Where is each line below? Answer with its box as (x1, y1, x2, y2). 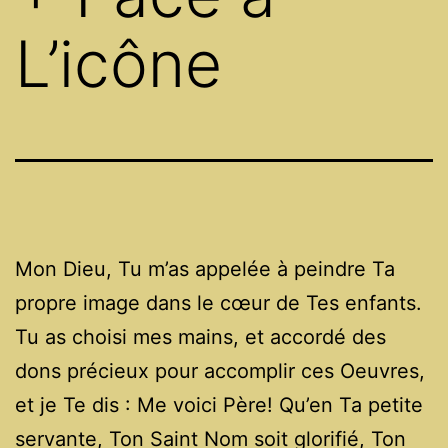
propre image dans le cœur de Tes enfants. (15, 290, 422, 315)
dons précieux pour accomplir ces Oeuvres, (15, 358, 425, 383)
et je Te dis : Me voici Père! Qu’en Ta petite (15, 392, 423, 417)
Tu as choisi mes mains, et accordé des (15, 324, 386, 349)
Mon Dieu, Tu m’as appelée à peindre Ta (15, 256, 395, 281)
